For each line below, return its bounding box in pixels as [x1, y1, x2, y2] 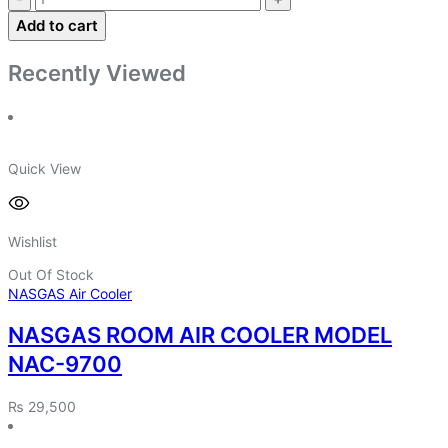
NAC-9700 [8, 350, 122, 377]
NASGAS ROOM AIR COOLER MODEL [8, 321, 392, 348]
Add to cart [16, 16, 98, 36]
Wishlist [8, 232, 57, 250]
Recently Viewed [8, 60, 186, 87]
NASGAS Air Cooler [8, 284, 132, 302]
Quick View [8, 159, 81, 177]
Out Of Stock [8, 265, 94, 283]
